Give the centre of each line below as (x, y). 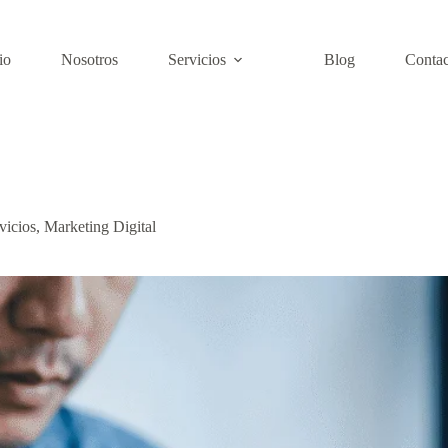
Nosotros (89, 59)
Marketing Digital (100, 226)
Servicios (196, 59)
